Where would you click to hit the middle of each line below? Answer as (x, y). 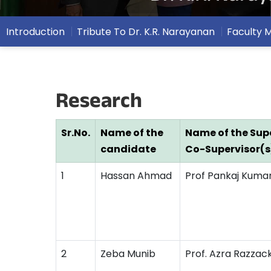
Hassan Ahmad (136, 176)
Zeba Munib (128, 254)
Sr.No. (76, 133)
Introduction (35, 31)
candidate (128, 149)
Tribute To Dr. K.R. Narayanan (146, 31)
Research (99, 104)
